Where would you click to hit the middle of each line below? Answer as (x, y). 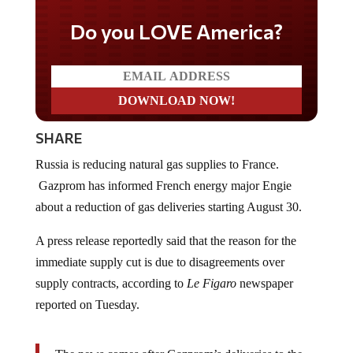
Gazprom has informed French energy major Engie (163, 186)
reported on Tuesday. (87, 305)
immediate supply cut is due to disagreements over (160, 262)
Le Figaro (211, 284)
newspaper (264, 284)
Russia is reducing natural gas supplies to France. (157, 165)
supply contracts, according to (111, 284)
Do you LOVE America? (176, 32)
